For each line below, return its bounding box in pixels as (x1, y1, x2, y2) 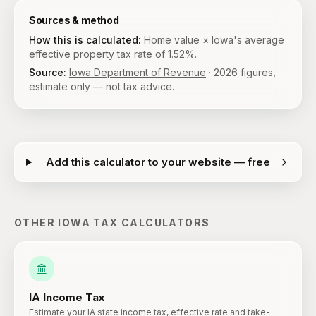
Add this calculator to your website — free (45, 155, 270, 169)
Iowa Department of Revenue (69, 66, 206, 78)
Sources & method (29, 14, 119, 26)
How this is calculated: (29, 34, 141, 46)
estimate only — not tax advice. (29, 80, 174, 92)
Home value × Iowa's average (144, 34, 284, 46)
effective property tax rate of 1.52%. (29, 48, 197, 60)
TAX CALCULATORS (90, 217, 210, 229)
